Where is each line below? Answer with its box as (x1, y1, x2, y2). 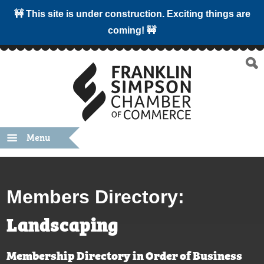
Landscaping (6, 210, 119, 237)
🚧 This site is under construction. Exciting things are (14, 9, 250, 19)
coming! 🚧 (108, 25, 156, 35)
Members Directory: (6, 186, 185, 207)
